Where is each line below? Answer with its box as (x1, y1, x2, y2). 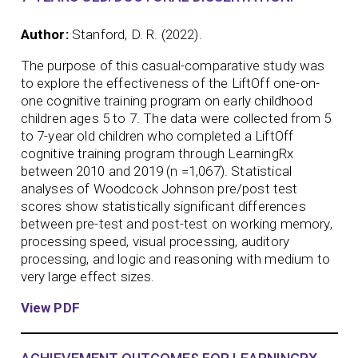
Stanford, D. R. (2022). (71, 26, 202, 42)
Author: (20, 26, 69, 42)
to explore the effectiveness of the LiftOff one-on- (20, 74, 320, 91)
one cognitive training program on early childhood (20, 92, 312, 109)
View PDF (20, 299, 80, 316)
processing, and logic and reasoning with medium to (20, 250, 331, 267)
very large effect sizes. (20, 268, 155, 284)
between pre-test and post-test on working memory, (20, 215, 332, 232)
